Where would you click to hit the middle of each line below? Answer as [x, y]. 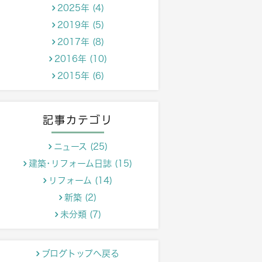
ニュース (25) [80, 147]
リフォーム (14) [80, 181]
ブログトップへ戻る [80, 254]
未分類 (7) [80, 215]
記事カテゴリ [78, 120]
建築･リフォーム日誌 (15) [80, 164]
